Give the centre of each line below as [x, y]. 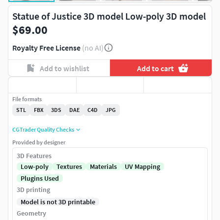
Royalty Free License [46, 48]
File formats [27, 99]
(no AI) [93, 48]
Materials [103, 167]
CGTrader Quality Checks [43, 130]
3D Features [34, 156]
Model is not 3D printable [58, 202]
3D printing [33, 190]
